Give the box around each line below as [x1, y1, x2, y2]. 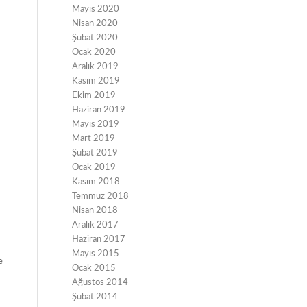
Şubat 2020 [72, 34, 119, 42]
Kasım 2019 [72, 77, 121, 86]
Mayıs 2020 [72, 5, 120, 14]
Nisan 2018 [72, 206, 119, 215]
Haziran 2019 [72, 106, 126, 114]
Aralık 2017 [72, 221, 119, 230]
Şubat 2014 [72, 293, 119, 302]
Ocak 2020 [72, 48, 116, 57]
